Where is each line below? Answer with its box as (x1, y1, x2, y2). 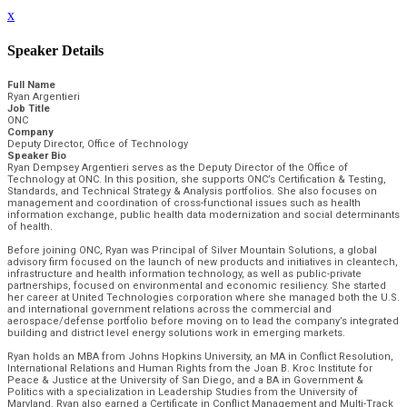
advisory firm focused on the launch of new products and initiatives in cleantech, (7, 255, 398, 268)
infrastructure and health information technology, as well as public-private (7, 267, 362, 280)
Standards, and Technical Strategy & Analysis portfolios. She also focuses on (7, 184, 377, 197)
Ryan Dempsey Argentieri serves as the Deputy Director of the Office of (7, 161, 348, 174)
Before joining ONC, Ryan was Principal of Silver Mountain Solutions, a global (7, 243, 377, 256)
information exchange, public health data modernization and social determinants (7, 208, 400, 221)
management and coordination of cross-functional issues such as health (7, 196, 361, 209)
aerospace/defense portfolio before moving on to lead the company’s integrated (7, 314, 399, 327)
